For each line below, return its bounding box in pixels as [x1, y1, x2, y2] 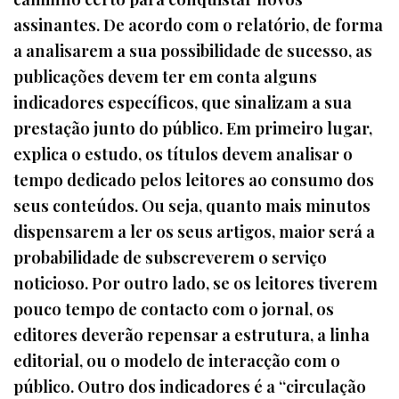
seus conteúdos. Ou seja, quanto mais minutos [13, 193, 370, 216]
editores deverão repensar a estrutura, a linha [13, 322, 370, 346]
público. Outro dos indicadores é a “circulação [13, 374, 366, 397]
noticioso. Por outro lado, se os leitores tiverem [13, 271, 378, 294]
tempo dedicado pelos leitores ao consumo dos [13, 167, 374, 191]
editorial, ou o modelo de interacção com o [13, 348, 340, 371]
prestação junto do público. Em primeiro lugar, [13, 116, 372, 139]
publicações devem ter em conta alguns [13, 64, 317, 87]
